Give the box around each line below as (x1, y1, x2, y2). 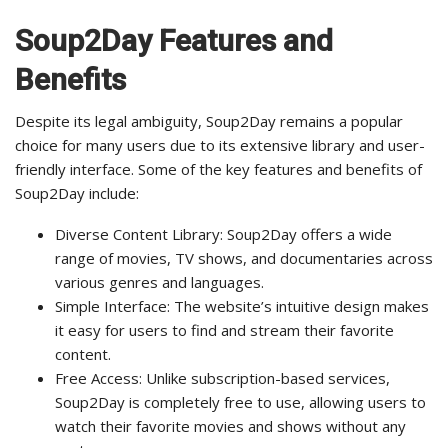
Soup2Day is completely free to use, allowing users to (55, 392, 426, 413)
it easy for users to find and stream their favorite (55, 320, 394, 341)
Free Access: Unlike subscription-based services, (55, 368, 390, 389)
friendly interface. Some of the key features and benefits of (15, 159, 422, 180)
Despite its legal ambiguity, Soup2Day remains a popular (15, 111, 403, 132)
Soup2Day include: (15, 183, 139, 204)
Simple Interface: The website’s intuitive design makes (55, 296, 429, 317)
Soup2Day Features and (15, 23, 333, 59)
